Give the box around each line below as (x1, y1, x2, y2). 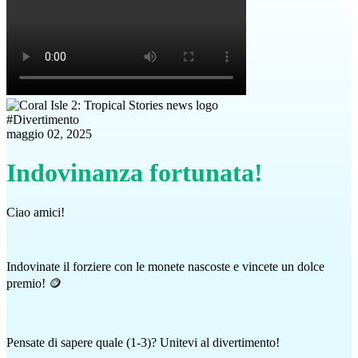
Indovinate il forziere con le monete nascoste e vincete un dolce (6, 259, 324, 273)
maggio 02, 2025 (6, 127, 92, 141)
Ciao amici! (6, 205, 65, 219)
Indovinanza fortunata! (6, 158, 263, 188)
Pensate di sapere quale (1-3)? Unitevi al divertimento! (6, 335, 280, 349)
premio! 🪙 (6, 276, 62, 290)
